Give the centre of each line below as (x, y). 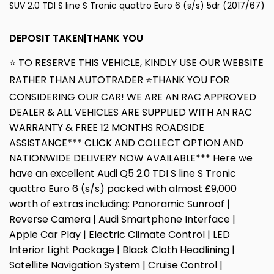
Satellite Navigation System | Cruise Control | (116, 265)
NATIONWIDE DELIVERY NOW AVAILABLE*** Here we (131, 158)
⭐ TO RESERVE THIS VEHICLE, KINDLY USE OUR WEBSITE (136, 63)
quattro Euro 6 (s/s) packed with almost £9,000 (123, 189)
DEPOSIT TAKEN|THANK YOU (76, 39)
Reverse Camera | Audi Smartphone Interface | (122, 220)
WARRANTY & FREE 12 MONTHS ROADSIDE (107, 128)
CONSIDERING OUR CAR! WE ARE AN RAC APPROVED (133, 97)
